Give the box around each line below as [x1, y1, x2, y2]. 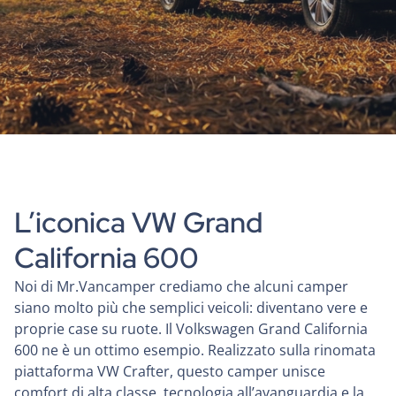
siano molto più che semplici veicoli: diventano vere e [14, 298, 368, 317]
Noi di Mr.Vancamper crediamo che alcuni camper [14, 277, 348, 296]
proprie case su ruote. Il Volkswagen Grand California [14, 319, 368, 339]
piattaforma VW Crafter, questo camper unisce [14, 362, 325, 381]
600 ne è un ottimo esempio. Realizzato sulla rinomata [14, 340, 376, 360]
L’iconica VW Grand [14, 203, 263, 241]
